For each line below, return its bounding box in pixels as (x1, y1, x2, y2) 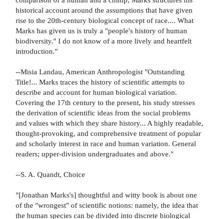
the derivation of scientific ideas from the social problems (16, 109, 191, 117)
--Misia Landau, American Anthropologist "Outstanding (16, 67, 185, 76)
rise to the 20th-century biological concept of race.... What (16, 16, 194, 25)
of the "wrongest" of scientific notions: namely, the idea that (16, 201, 198, 210)
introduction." (16, 47, 58, 56)
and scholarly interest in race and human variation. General (16, 139, 196, 148)
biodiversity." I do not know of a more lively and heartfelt (16, 37, 192, 45)
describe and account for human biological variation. (16, 88, 177, 97)
